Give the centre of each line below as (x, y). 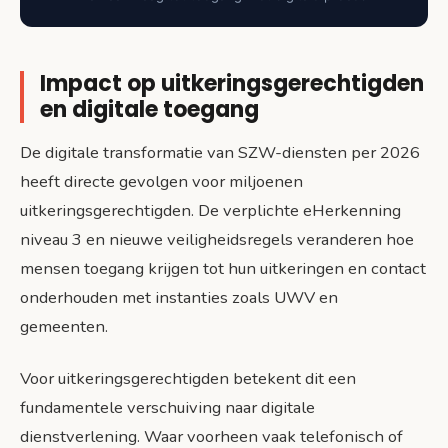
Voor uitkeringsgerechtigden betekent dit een (188, 379)
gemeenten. (64, 327)
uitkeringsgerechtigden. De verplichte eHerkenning (210, 211)
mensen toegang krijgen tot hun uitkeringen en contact (223, 269)
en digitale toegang (149, 109)
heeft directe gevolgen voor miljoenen (161, 182)
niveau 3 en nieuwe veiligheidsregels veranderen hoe (217, 240)
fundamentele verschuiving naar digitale (167, 408)
